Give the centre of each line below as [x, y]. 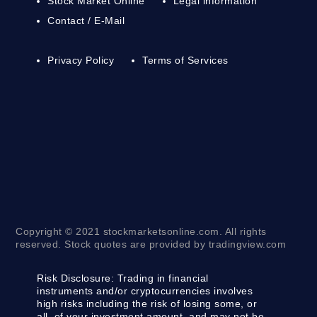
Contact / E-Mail [86, 21]
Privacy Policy [81, 60]
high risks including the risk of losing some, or [147, 304]
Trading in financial [161, 278]
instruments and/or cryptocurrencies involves [145, 291]
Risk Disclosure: [76, 278]
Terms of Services [185, 60]
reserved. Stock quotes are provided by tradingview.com [151, 244]
